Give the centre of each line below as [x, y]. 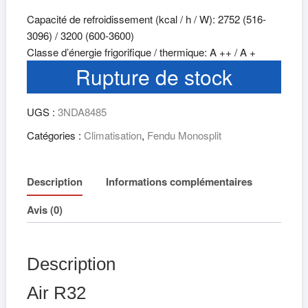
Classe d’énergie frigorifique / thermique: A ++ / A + [141, 52]
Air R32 [56, 293]
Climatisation [112, 135]
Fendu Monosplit [184, 135]
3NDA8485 [82, 112]
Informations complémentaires [179, 181]
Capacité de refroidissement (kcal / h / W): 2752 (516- [146, 19]
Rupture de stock [154, 77]
